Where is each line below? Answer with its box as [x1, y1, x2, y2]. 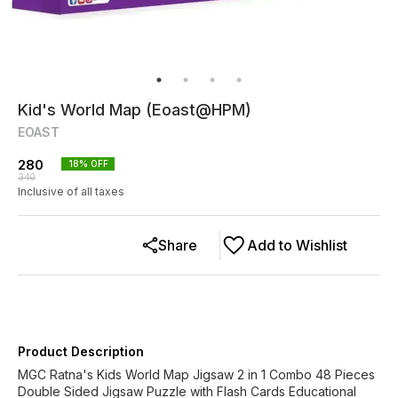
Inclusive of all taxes [18, 185, 124, 198]
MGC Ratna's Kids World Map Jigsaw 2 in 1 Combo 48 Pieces [18, 367, 375, 382]
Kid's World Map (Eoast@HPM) [18, 100, 251, 119]
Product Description [18, 344, 144, 359]
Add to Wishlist [247, 236, 347, 254]
